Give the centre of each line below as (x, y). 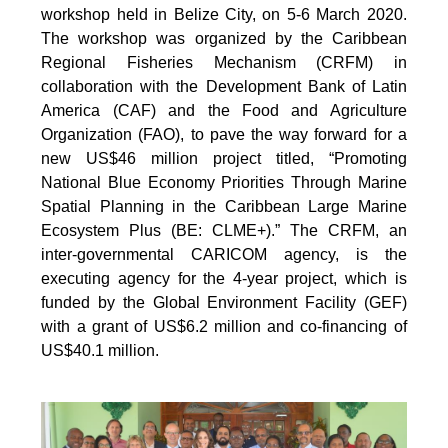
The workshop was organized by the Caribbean (224, 38)
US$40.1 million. (100, 350)
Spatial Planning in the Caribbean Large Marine (224, 206)
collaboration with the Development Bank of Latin (224, 86)
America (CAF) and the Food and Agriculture (224, 110)
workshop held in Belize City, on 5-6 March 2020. (224, 14)
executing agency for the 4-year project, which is (224, 278)
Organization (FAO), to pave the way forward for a (224, 134)
